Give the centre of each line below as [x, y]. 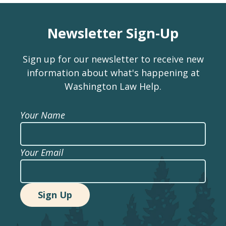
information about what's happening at [113, 72]
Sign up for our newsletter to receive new [113, 59]
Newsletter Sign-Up [113, 33]
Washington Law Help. [113, 86]
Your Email [42, 152]
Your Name [43, 115]
